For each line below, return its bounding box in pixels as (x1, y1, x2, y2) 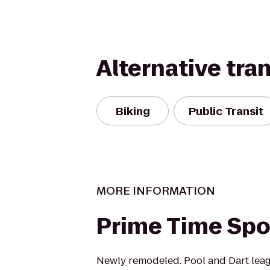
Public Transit (189, 103, 263, 119)
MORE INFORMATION (96, 183, 215, 198)
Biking (115, 103, 150, 119)
